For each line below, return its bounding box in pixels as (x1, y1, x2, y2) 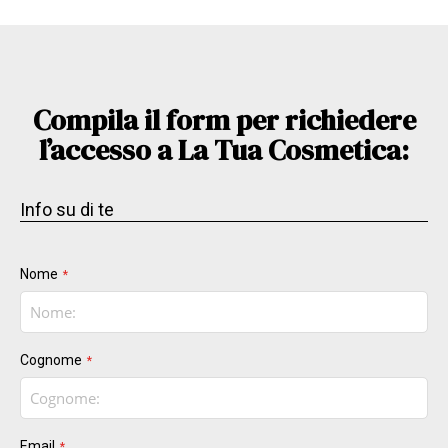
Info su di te (20, 199, 114, 221)
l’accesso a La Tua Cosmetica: (39, 131, 409, 170)
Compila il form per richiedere (32, 101, 416, 140)
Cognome (20, 352, 82, 369)
